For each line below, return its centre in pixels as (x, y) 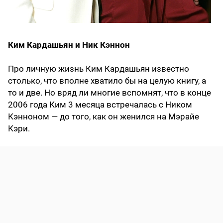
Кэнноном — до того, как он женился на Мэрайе (104, 117)
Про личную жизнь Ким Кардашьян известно (99, 69)
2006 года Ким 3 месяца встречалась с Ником (100, 105)
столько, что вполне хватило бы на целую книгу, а (107, 81)
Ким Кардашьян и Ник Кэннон (69, 45)
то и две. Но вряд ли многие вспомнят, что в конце (110, 93)
